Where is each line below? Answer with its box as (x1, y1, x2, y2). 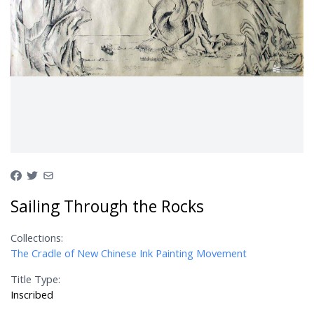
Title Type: (11, 272, 61, 287)
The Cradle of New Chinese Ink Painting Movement (11, 245, 247, 260)
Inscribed (11, 287, 54, 302)
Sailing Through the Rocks (11, 194, 205, 217)
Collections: (11, 230, 64, 245)
